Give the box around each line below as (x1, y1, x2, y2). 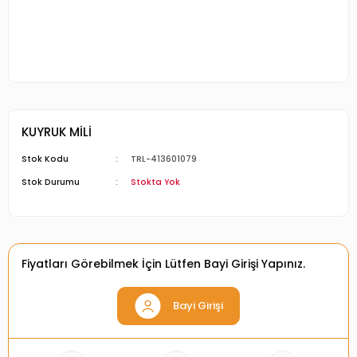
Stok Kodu (22, 153, 69, 165)
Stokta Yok (131, 176, 181, 188)
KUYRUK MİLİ (22, 124, 92, 140)
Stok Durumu (22, 176, 80, 188)
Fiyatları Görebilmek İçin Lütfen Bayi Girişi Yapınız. (22, 256, 305, 272)
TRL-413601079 (131, 153, 198, 165)
